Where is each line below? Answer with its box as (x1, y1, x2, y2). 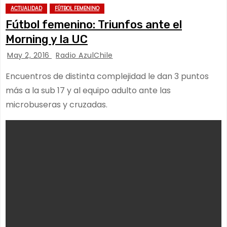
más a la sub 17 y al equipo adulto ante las (6, 85, 171, 96)
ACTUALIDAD (11, 5, 42, 12)
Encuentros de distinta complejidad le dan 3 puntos (6, 70, 209, 82)
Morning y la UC (6, 32, 88, 46)
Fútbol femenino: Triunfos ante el (6, 18, 182, 31)
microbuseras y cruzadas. (6, 99, 107, 110)
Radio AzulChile (56, 50, 113, 60)
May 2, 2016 (7, 50, 52, 60)
